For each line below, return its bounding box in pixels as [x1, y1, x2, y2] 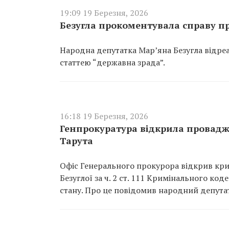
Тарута [60, 134, 93, 147]
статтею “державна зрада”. [60, 57, 165, 68]
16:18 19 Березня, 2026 [60, 110, 148, 122]
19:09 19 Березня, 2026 [60, 7, 148, 18]
